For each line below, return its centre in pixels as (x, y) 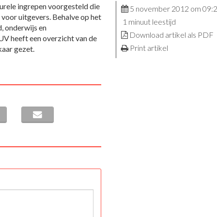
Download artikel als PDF (171, 35)
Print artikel (149, 48)
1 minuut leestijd (148, 22)
